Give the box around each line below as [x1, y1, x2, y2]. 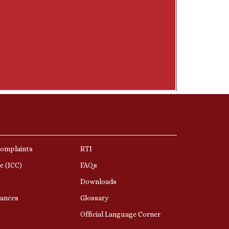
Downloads [80, 177, 117, 186]
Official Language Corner [80, 210, 161, 218]
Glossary [80, 193, 109, 202]
